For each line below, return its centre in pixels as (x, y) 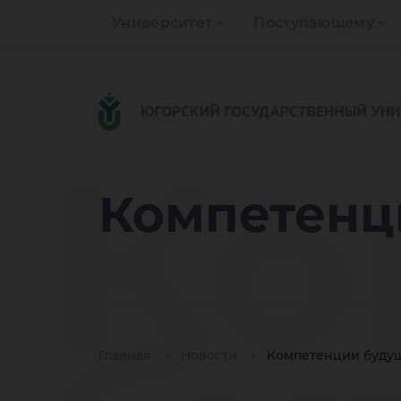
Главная (125, 356)
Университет (162, 23)
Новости (209, 356)
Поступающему (314, 23)
